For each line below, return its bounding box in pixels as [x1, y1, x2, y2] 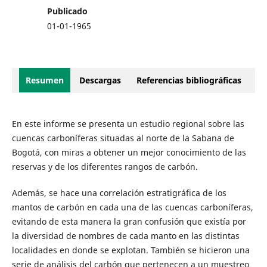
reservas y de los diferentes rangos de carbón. [11, 161, 198, 173]
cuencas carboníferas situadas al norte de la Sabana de [11, 132, 234, 144]
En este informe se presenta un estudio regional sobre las [11, 118, 244, 130]
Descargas [79, 74, 121, 86]
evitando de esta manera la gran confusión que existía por [11, 216, 246, 228]
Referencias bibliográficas [136, 74, 241, 86]
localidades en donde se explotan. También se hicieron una [11, 244, 250, 256]
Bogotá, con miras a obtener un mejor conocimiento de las [11, 147, 246, 159]
